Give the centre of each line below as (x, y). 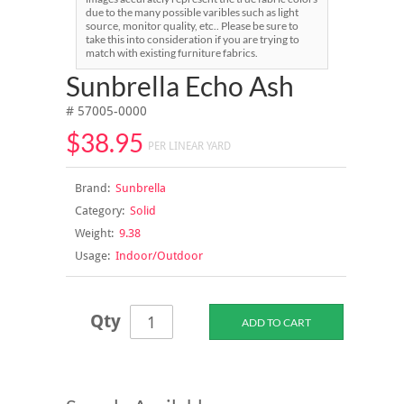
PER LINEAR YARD (189, 146)
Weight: (94, 233)
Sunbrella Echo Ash (179, 85)
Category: (99, 210)
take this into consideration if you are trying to (193, 39)
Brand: (92, 188)
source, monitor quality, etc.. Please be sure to (192, 25)
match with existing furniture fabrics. (172, 52)
